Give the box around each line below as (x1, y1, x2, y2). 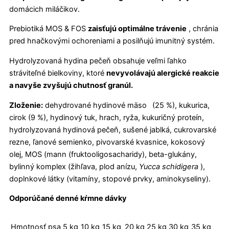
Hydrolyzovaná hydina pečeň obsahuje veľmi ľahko (9, 56, 187, 65)
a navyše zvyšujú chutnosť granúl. (9, 80, 133, 90)
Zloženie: (9, 100, 43, 110)
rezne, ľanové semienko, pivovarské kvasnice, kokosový (9, 137, 205, 147)
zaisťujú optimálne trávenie (88, 24, 187, 34)
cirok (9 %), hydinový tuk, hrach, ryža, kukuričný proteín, (9, 112, 204, 122)
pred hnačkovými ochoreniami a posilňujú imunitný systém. (9, 36, 215, 46)
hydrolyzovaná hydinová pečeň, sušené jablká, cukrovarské (9, 125, 216, 134)
